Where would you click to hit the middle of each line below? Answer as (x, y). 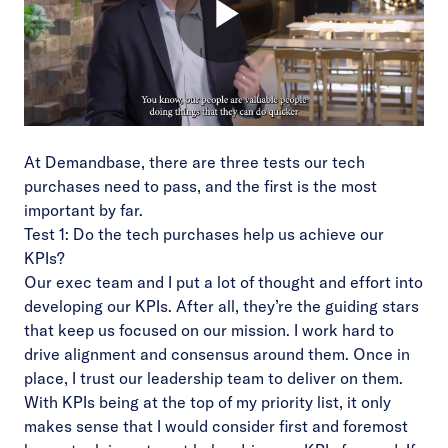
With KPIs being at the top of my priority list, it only (207, 402)
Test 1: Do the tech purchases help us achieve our (204, 234)
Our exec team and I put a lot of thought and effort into (223, 282)
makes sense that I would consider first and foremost (216, 426)
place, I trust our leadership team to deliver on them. (213, 378)
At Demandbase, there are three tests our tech (194, 162)
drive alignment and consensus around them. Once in (217, 354)
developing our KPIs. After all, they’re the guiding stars (221, 306)
